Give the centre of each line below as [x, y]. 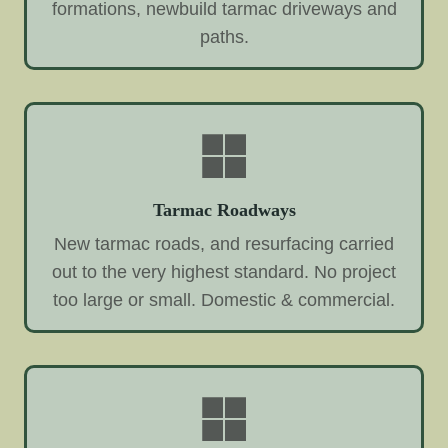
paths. [224, 37]
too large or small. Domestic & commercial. [224, 299]
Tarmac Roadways [224, 210]
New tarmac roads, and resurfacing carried [224, 243]
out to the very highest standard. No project [224, 271]
